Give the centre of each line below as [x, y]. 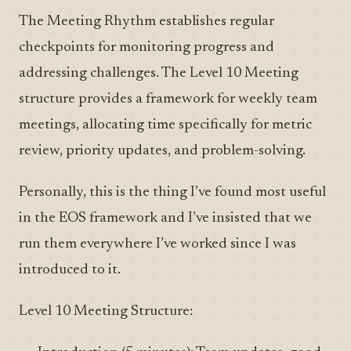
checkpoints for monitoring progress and [147, 47]
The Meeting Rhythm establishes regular [147, 22]
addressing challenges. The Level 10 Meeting [159, 73]
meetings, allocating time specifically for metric [165, 125]
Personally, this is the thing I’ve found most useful [172, 192]
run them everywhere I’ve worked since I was [157, 244]
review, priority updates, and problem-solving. [162, 151]
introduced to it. [70, 270]
